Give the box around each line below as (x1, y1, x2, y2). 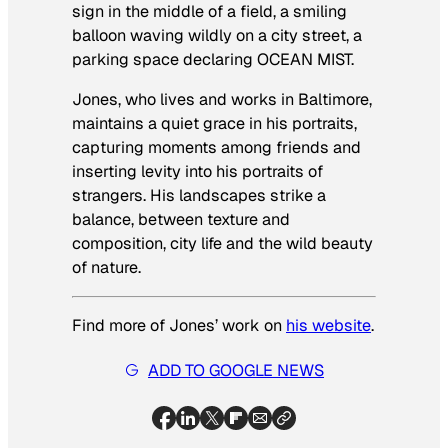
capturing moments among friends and (72, 136, 361, 158)
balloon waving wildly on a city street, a (72, 24, 362, 46)
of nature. (72, 256, 141, 278)
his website (286, 315, 371, 337)
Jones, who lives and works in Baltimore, (72, 88, 372, 110)
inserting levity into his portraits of (72, 160, 323, 182)
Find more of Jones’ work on (72, 315, 286, 337)
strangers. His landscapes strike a (72, 184, 326, 206)
